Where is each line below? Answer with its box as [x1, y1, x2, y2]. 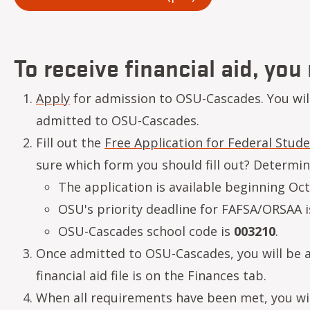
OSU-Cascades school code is [58, 223, 234, 239]
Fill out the [36, 134, 104, 151]
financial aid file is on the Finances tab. [36, 267, 266, 284]
